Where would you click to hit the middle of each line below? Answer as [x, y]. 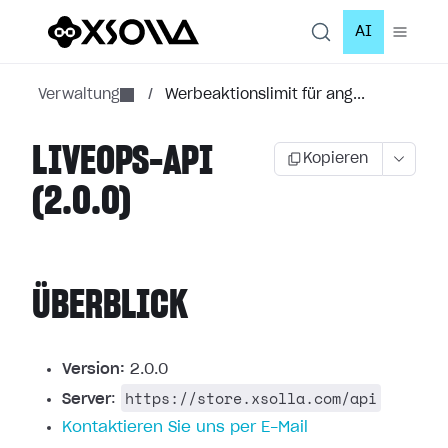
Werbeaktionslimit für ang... [265, 95]
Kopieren [335, 159]
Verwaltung [79, 95]
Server [86, 399]
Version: [93, 369]
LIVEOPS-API [122, 162]
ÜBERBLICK [110, 306]
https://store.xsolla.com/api [251, 398]
